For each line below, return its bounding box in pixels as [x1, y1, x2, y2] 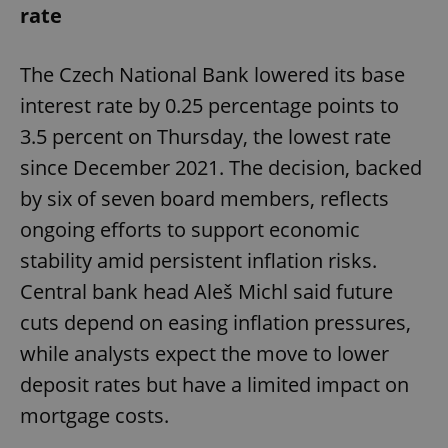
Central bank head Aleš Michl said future [20, 278, 393, 306]
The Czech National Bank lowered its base [20, 61, 405, 89]
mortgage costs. [20, 402, 169, 430]
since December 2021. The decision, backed [20, 154, 422, 182]
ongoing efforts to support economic [20, 216, 360, 244]
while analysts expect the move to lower [20, 340, 389, 368]
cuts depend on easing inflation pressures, [20, 309, 411, 337]
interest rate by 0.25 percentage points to [20, 92, 399, 120]
